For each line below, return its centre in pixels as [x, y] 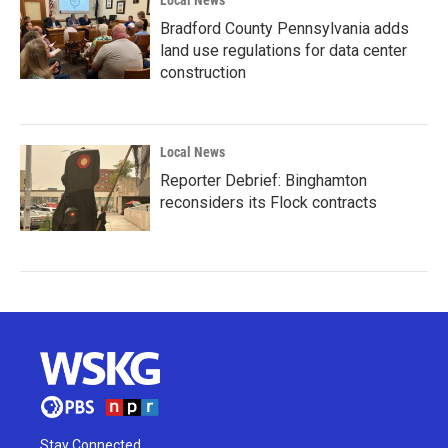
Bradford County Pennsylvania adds [284, 29]
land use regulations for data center [283, 51]
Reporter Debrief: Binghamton [263, 181]
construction [203, 73]
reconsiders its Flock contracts [268, 203]
